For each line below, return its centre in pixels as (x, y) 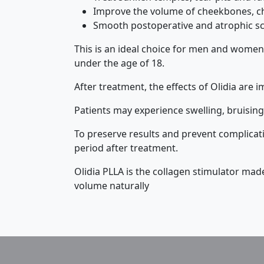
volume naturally (112, 186)
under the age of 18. (119, 63)
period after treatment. (126, 148)
